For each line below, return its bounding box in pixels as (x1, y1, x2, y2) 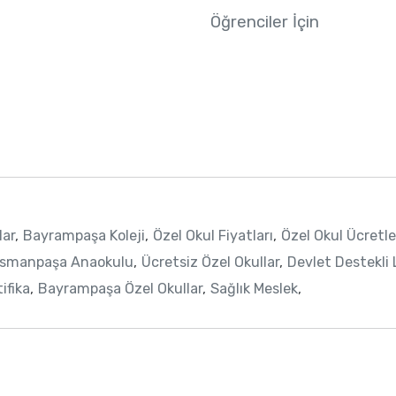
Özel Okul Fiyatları (152, 227, 273, 245)
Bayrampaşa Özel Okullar (37, 280, 202, 298)
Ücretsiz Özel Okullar (141, 254, 279, 271)
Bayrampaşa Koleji (22, 227, 145, 245)
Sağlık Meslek (209, 280, 298, 298)
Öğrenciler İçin (209, 12, 319, 33)
